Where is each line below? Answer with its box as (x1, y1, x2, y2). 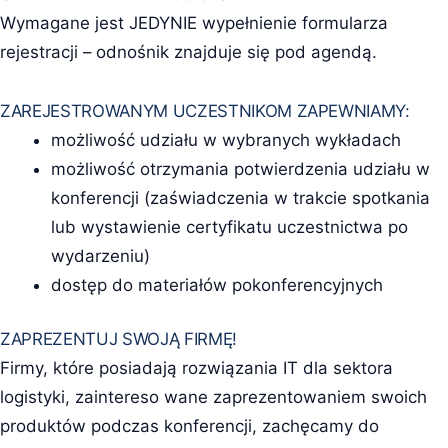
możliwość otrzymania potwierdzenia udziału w (50, 158, 430, 179)
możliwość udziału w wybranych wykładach (50, 129, 401, 150)
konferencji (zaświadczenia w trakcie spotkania (50, 187, 430, 208)
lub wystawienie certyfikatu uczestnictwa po (50, 216, 408, 237)
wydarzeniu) (50, 245, 150, 266)
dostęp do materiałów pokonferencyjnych (50, 274, 383, 295)
